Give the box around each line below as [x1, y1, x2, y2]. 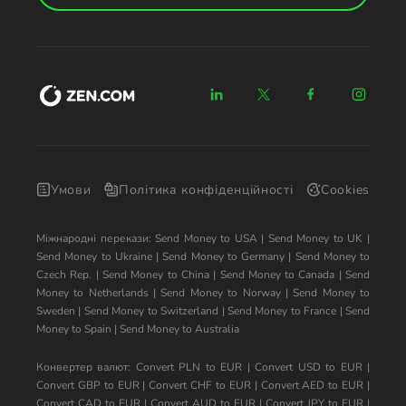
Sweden [36, 304, 75, 318]
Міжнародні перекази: [36, 231, 156, 246]
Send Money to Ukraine [36, 249, 152, 264]
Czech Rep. [36, 267, 92, 282]
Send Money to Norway [160, 285, 281, 300]
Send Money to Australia [120, 322, 239, 336]
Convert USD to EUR [255, 360, 362, 374]
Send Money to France [227, 304, 337, 318]
